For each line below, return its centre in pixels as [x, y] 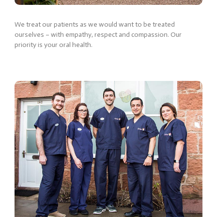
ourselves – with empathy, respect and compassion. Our [98, 34]
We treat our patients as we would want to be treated [95, 24]
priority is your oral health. [54, 45]
